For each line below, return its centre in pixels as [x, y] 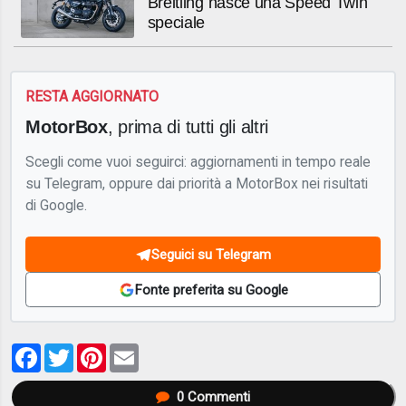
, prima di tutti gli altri [188, 126]
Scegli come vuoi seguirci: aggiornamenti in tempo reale [198, 161]
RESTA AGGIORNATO [92, 97]
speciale [176, 23]
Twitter [99, 350]
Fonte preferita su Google [211, 290]
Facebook [76, 350]
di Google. [57, 205]
